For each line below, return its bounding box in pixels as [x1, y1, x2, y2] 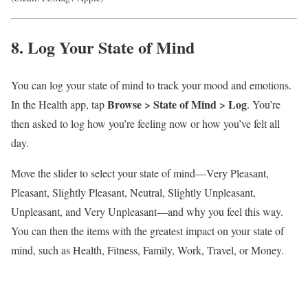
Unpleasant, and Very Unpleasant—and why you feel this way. [11, 203, 283, 219]
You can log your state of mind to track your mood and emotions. [11, 77, 291, 92]
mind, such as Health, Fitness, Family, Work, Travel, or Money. [11, 242, 284, 257]
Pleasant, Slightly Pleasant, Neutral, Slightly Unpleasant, [11, 184, 256, 199]
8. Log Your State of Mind [11, 35, 195, 60]
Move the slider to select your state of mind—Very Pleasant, [11, 165, 269, 180]
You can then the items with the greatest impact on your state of [11, 223, 284, 238]
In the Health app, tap [11, 96, 107, 111]
